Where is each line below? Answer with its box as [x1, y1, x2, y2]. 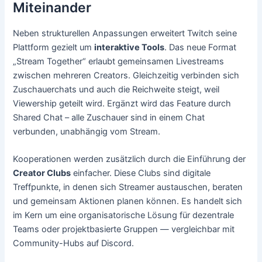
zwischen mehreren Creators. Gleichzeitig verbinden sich [13, 70, 240, 81]
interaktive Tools [94, 42, 165, 53]
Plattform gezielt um [13, 42, 95, 53]
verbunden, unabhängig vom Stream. [13, 126, 161, 137]
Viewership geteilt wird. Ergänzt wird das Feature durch [13, 98, 232, 109]
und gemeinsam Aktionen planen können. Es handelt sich [13, 196, 243, 207]
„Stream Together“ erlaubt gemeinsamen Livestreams [13, 56, 225, 67]
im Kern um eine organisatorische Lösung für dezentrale [13, 210, 235, 221]
